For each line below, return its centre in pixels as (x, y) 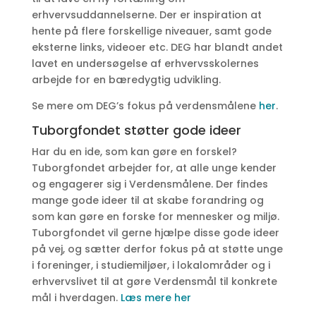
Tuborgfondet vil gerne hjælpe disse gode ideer (155, 233)
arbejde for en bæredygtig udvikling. (126, 80)
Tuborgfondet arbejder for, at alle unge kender (154, 168)
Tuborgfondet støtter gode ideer (136, 130)
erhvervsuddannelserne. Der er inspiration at (146, 15)
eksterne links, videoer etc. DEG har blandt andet (157, 47)
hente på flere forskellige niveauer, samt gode (151, 31)
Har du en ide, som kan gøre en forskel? (134, 152)
